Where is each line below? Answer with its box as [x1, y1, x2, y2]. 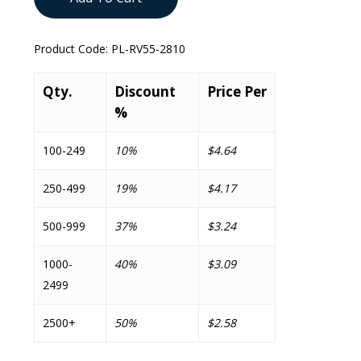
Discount [114, 82, 176, 101]
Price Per [206, 82, 267, 101]
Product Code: [33, 41, 111, 56]
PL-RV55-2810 [110, 41, 185, 56]
